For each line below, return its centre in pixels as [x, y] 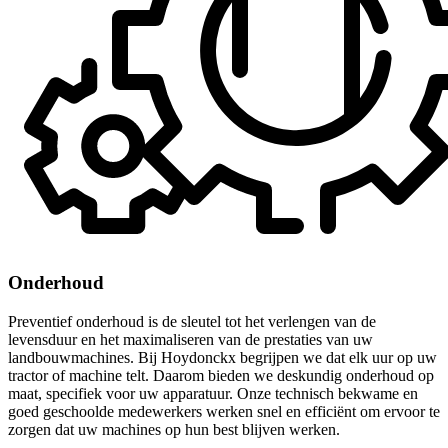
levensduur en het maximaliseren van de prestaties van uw [190, 340]
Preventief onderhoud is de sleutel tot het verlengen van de [192, 322]
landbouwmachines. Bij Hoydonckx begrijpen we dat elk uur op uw [222, 358]
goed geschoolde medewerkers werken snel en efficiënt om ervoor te [224, 412]
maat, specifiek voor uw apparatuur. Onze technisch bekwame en [213, 394]
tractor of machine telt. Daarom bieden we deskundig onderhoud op [221, 376]
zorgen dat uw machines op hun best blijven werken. [174, 430]
